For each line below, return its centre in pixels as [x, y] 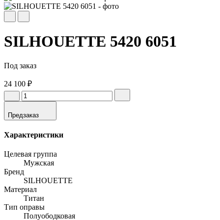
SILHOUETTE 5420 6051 [90, 41]
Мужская [39, 163]
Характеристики [34, 135]
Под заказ [20, 65]
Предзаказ [23, 115]
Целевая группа [30, 154]
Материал [20, 190]
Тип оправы [24, 207]
